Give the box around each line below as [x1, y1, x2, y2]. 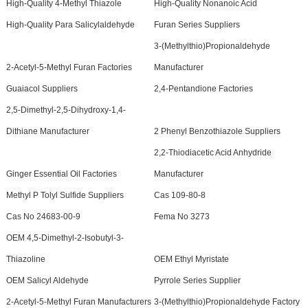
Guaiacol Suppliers [5, 84, 78, 94]
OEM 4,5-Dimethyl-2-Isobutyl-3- [5, 233, 124, 243]
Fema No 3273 [153, 212, 210, 222]
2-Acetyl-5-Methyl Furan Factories [5, 63, 132, 73]
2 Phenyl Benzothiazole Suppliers [153, 126, 280, 137]
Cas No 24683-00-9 [5, 212, 80, 222]
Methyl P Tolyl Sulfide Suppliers [5, 190, 124, 201]
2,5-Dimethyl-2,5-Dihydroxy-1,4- [5, 105, 126, 115]
